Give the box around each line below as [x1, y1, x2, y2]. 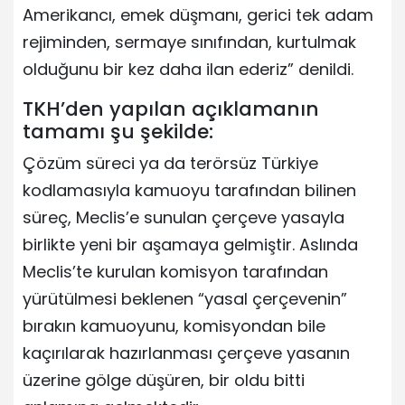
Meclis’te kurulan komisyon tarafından [23, 259, 328, 283]
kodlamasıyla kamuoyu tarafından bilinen [23, 178, 356, 202]
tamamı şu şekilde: [23, 117, 213, 146]
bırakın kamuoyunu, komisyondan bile [23, 314, 325, 337]
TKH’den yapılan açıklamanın [23, 94, 319, 123]
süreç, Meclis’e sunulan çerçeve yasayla [23, 205, 344, 229]
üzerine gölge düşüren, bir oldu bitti [23, 368, 305, 391]
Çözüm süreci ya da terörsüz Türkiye [23, 151, 318, 174]
